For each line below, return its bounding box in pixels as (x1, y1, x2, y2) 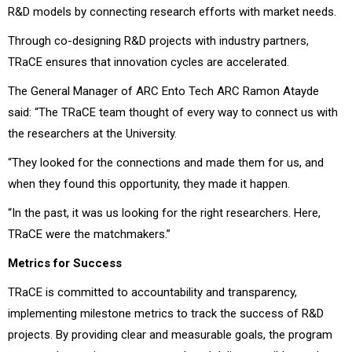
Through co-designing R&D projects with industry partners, (8, 33, 309, 48)
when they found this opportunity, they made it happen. (8, 176, 290, 191)
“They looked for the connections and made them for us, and (8, 155, 324, 170)
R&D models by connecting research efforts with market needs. (8, 4, 336, 19)
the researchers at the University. (8, 126, 177, 141)
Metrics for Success (8, 255, 122, 270)
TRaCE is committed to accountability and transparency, (8, 284, 297, 299)
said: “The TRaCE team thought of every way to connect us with (8, 104, 338, 119)
